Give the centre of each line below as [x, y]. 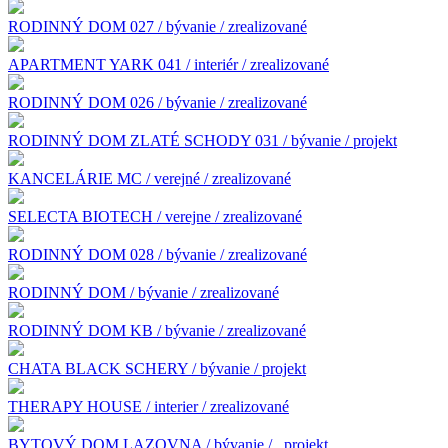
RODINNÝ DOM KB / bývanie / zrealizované [157, 330]
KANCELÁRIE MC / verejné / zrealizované [149, 178]
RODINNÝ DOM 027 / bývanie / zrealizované [157, 26]
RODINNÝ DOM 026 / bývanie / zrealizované [157, 102]
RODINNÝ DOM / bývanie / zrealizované [143, 292]
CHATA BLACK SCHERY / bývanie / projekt [157, 368]
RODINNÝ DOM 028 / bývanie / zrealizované [157, 254]
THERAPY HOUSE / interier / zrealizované [148, 406]
